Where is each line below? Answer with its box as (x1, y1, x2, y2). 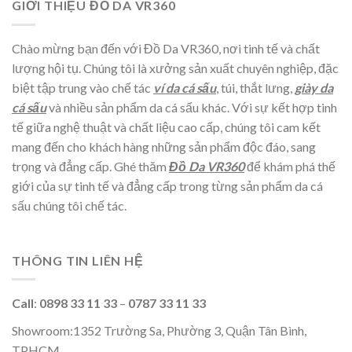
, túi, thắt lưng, (216, 79, 295, 95)
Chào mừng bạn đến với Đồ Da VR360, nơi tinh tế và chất (12, 40, 320, 56)
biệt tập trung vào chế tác (12, 79, 153, 95)
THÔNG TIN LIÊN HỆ (12, 252, 144, 268)
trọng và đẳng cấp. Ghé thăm (12, 158, 169, 174)
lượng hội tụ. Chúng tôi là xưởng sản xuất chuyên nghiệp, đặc (12, 60, 339, 75)
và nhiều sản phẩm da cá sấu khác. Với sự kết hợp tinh (46, 99, 337, 115)
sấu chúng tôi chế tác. (12, 197, 126, 213)
